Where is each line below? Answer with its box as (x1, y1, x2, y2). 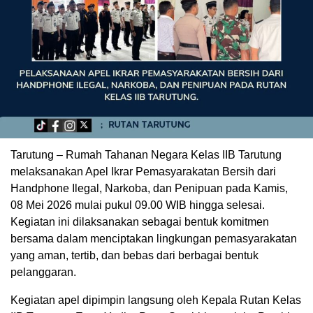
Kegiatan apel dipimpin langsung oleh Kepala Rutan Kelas (10, 294, 301, 307)
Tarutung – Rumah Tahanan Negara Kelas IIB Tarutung (10, 149, 282, 161)
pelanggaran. (10, 266, 76, 279)
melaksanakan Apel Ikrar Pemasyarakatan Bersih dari (10, 166, 276, 178)
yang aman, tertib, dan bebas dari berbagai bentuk (10, 249, 259, 262)
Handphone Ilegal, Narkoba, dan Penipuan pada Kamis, (10, 182, 288, 195)
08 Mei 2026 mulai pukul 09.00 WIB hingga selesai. (10, 199, 265, 212)
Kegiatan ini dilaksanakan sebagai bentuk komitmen (10, 216, 269, 228)
